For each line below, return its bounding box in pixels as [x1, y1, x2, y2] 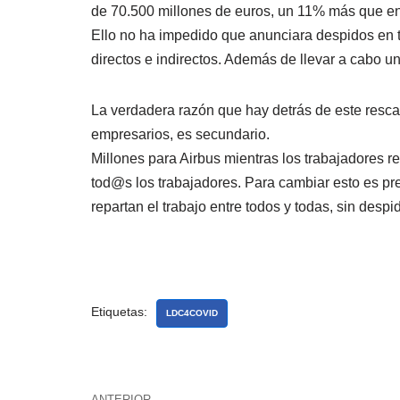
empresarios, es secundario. [91, 127, 270, 142]
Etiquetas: [91, 305, 147, 319]
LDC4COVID [166, 308, 218, 318]
